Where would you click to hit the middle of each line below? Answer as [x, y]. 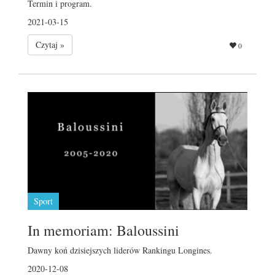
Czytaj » [50, 44]
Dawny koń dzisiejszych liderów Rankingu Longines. [120, 250]
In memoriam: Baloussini [103, 230]
